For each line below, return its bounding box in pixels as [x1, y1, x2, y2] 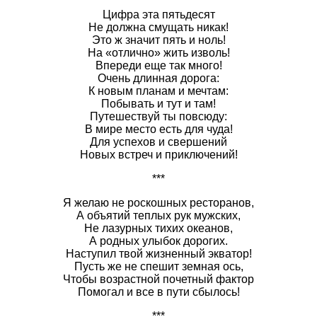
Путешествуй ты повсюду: [90, 110, 227, 122]
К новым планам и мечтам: [88, 84, 229, 97]
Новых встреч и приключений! [79, 148, 238, 161]
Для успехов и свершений [90, 135, 227, 148]
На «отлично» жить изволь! [87, 46, 230, 59]
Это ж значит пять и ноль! [91, 33, 226, 46]
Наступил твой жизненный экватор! [65, 247, 252, 260]
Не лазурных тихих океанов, [84, 221, 233, 234]
